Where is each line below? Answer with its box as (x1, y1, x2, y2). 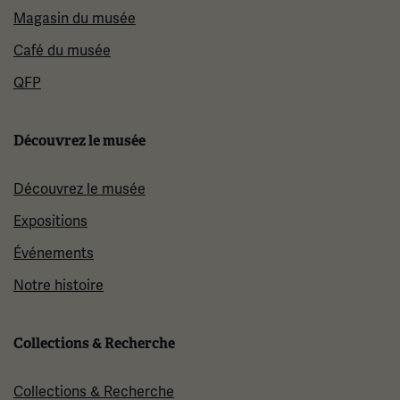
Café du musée (13, 41, 111, 61)
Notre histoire (13, 276, 104, 296)
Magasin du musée (13, 9, 136, 29)
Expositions (13, 212, 87, 231)
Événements (13, 244, 94, 263)
